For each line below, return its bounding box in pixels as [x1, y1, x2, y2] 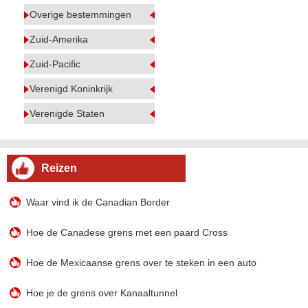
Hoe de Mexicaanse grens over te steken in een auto [26, 257, 257, 268]
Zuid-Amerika [30, 34, 88, 45]
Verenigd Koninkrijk [30, 83, 113, 94]
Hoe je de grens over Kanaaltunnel [26, 287, 178, 298]
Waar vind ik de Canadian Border [26, 197, 170, 208]
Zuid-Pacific [30, 58, 80, 69]
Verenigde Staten [30, 108, 104, 119]
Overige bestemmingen [30, 9, 131, 20]
